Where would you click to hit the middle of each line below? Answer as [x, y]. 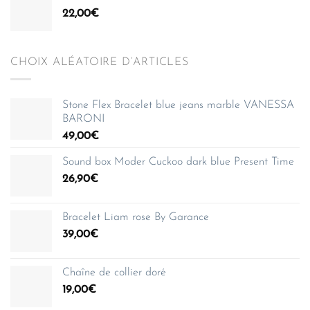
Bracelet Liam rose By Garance [136, 218]
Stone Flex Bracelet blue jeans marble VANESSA [178, 106]
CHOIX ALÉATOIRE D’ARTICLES [100, 62]
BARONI [83, 119]
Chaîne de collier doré [114, 273]
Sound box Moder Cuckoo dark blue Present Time [178, 162]
